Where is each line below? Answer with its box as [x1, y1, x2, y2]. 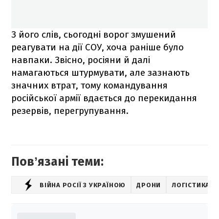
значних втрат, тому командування [11, 80, 168, 91]
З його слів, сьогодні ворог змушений [11, 29, 176, 41]
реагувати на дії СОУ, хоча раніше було [11, 42, 184, 53]
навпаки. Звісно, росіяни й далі [11, 54, 150, 66]
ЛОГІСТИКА [172, 181, 210, 189]
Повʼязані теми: [11, 154, 104, 170]
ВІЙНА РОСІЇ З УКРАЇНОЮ [40, 181, 126, 189]
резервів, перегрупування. [11, 105, 129, 117]
